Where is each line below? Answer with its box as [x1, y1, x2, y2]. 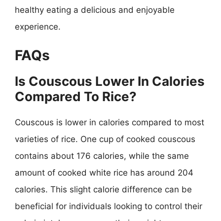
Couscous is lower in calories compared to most [15, 117, 204, 127]
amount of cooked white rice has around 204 [15, 168, 193, 178]
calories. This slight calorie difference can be [15, 184, 192, 194]
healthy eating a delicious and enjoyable [15, 4, 175, 15]
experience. [15, 21, 61, 32]
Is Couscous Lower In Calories [15, 74, 205, 89]
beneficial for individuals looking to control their [15, 201, 202, 211]
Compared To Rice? [15, 89, 137, 104]
